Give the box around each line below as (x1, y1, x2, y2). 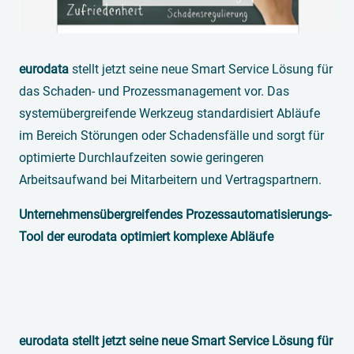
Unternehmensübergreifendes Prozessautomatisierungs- (19, 207, 331, 223)
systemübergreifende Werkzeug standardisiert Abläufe (19, 106, 320, 122)
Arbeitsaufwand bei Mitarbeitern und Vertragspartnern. (19, 172, 322, 188)
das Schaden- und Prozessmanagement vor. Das (19, 84, 289, 100)
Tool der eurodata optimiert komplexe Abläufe (19, 229, 273, 245)
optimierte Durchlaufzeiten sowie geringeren (19, 150, 264, 166)
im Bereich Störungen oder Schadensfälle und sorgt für (19, 128, 324, 144)
